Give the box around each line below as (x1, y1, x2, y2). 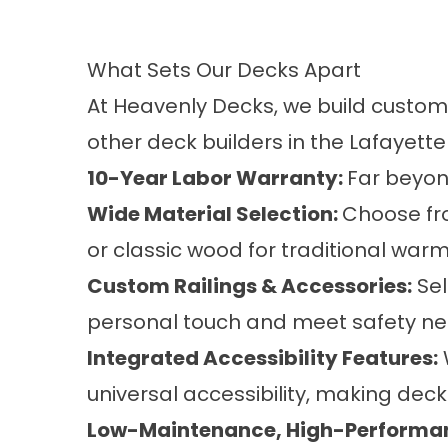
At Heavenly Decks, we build (87, 92, 371, 120)
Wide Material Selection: (87, 200, 342, 228)
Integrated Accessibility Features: (87, 344, 438, 372)
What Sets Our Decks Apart (87, 56, 361, 84)
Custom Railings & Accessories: (87, 272, 412, 300)
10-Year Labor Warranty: (87, 164, 347, 192)
